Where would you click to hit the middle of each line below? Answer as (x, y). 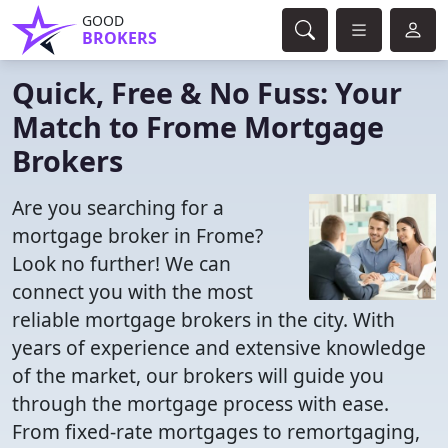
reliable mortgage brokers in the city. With (203, 319)
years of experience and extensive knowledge (219, 347)
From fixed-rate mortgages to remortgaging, (216, 431)
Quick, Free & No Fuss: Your (207, 92)
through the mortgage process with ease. (200, 403)
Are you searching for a (118, 207)
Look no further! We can (121, 263)
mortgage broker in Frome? (137, 235)
